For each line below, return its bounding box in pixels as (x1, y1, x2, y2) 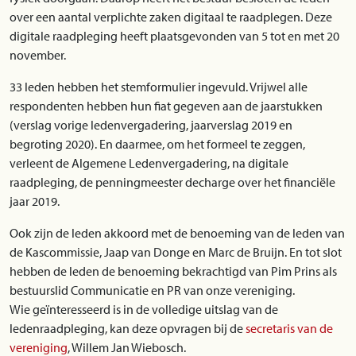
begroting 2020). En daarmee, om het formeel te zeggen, (10, 136, 305, 152)
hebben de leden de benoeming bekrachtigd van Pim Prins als (10, 263, 337, 279)
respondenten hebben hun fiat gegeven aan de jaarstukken (10, 98, 323, 114)
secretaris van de (246, 320, 333, 336)
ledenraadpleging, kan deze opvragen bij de (10, 320, 246, 336)
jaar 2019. (10, 193, 60, 209)
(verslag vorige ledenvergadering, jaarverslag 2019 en (10, 117, 292, 133)
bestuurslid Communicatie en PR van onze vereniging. (10, 282, 295, 298)
